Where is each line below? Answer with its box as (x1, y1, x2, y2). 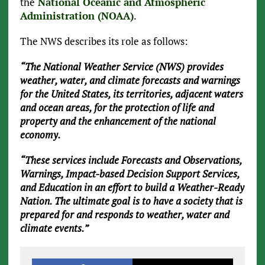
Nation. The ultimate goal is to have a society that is (20, 193, 243, 208)
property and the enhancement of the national (20, 114, 216, 128)
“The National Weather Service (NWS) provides (20, 59, 224, 73)
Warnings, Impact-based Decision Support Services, (20, 166, 240, 180)
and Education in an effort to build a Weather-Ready (20, 180, 244, 194)
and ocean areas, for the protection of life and (20, 100, 214, 114)
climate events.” (20, 221, 89, 235)
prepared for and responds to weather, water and (20, 207, 230, 221)
